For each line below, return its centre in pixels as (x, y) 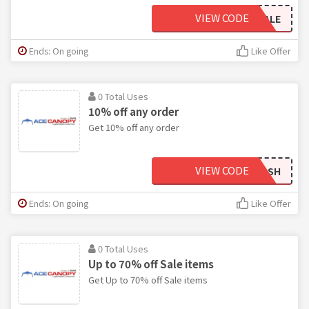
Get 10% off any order (134, 127)
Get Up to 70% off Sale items (148, 279)
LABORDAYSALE (243, 18)
